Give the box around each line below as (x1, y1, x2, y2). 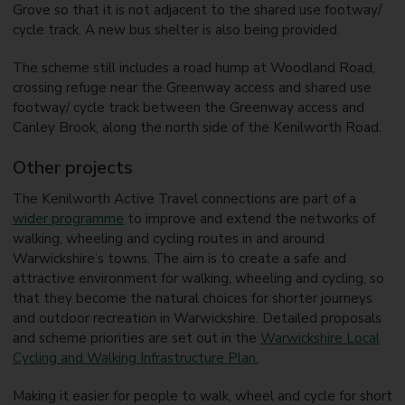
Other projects (12, 155, 133, 181)
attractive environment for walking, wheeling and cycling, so (12, 268, 384, 287)
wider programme (12, 209, 124, 228)
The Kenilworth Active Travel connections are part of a (12, 189, 356, 208)
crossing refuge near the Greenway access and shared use (12, 78, 372, 97)
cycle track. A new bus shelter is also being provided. (12, 20, 340, 39)
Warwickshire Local (259, 328, 380, 347)
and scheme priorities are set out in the (12, 328, 260, 347)
